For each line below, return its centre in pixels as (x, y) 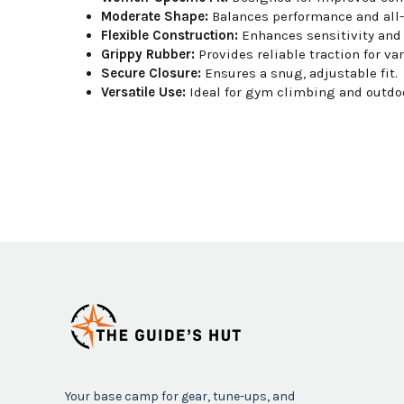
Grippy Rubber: (148, 55)
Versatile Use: (143, 92)
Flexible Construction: (170, 36)
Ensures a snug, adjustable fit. (299, 73)
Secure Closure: (151, 73)
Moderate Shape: (155, 17)
